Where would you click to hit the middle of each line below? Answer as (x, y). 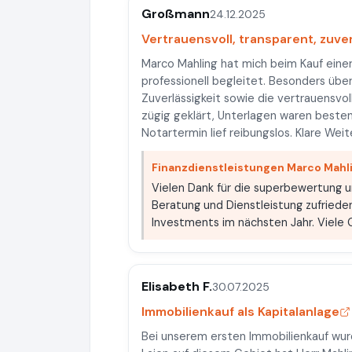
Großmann (176, 14)
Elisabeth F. (177, 286)
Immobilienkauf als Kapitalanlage (240, 312)
